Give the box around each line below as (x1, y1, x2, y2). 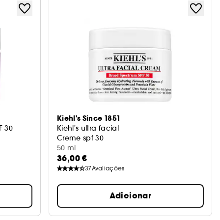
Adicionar (109, 190, 152, 201)
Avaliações (91, 165, 125, 172)
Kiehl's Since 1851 (56, 113, 121, 123)
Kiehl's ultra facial (56, 124, 119, 133)
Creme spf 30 (56, 134, 104, 142)
